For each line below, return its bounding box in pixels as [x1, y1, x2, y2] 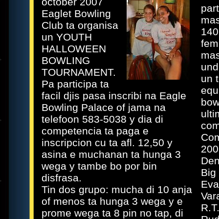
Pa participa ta [42, 78, 109, 89]
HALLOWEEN [42, 43, 106, 54]
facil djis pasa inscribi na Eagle [42, 90, 186, 101]
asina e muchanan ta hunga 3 [42, 149, 181, 160]
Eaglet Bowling [42, 8, 111, 19]
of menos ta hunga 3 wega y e [42, 196, 183, 207]
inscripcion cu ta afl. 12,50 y [42, 137, 173, 148]
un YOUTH [42, 31, 92, 43]
